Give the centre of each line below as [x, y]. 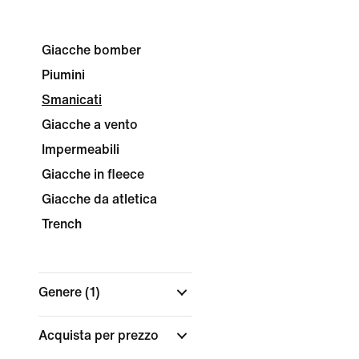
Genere [62, 292]
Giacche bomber [91, 50]
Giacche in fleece [93, 174]
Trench [62, 224]
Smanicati [72, 100]
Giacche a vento [90, 125]
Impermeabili [81, 149]
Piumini [63, 75]
